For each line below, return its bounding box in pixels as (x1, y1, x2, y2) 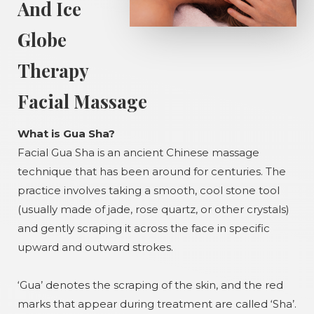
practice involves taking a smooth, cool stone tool (18, 184, 280, 197)
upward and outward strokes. (18, 240, 173, 254)
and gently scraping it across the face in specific (18, 221, 270, 235)
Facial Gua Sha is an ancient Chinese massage (18, 146, 259, 159)
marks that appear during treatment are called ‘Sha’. (18, 297, 296, 310)
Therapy (18, 58, 88, 83)
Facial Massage (18, 89, 147, 114)
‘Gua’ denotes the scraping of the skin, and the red (18, 278, 283, 292)
